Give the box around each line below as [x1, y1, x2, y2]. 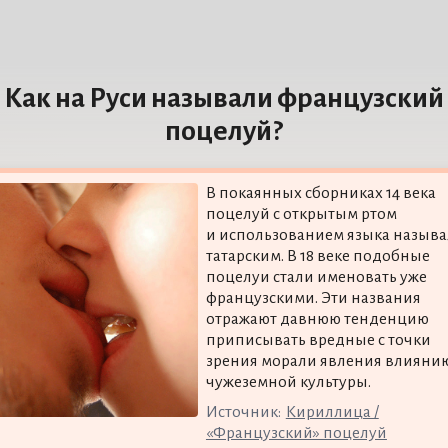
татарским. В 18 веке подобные [205, 246, 430, 265]
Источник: [205, 402, 281, 421]
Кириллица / [285, 402, 379, 421]
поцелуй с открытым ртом [205, 204, 397, 223]
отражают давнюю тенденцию [205, 309, 429, 328]
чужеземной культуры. [205, 372, 371, 391]
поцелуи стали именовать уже [205, 267, 427, 286]
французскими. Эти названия [205, 288, 421, 307]
